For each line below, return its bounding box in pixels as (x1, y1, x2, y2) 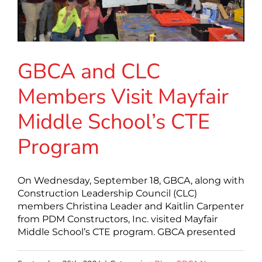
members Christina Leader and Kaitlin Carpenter (18, 201, 244, 212)
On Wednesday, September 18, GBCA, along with (18, 175, 244, 187)
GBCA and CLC (18, 57, 160, 87)
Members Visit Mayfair (18, 82, 229, 112)
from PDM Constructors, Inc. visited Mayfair (18, 213, 218, 225)
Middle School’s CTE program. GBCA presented (18, 226, 236, 238)
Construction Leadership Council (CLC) (18, 188, 197, 199)
